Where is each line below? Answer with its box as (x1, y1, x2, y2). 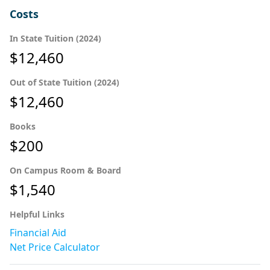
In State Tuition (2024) (10, 32, 101, 44)
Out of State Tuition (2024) (10, 76, 119, 88)
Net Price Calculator (10, 240, 100, 254)
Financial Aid (10, 225, 66, 239)
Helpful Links (10, 208, 64, 220)
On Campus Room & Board (10, 164, 121, 176)
